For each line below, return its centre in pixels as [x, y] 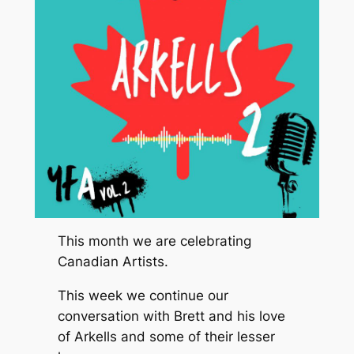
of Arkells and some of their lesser [166, 337]
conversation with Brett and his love [171, 316]
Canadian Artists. [113, 262]
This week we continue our [143, 296]
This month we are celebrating [154, 241]
